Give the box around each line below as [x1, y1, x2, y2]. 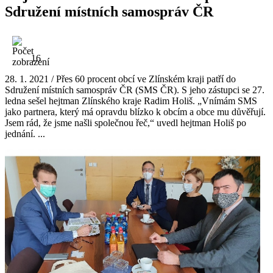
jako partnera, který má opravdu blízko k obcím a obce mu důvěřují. [5, 106, 266, 117]
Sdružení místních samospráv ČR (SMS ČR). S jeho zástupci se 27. [5, 84, 264, 95]
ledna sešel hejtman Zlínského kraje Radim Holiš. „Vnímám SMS [5, 95, 257, 106]
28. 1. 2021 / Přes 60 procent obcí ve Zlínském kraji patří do [5, 73, 236, 84]
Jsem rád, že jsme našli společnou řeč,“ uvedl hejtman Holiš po [5, 117, 246, 128]
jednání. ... [5, 128, 45, 139]
